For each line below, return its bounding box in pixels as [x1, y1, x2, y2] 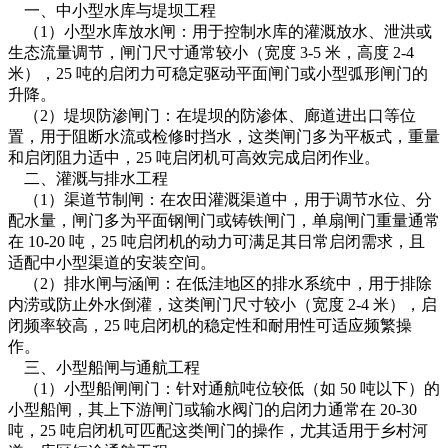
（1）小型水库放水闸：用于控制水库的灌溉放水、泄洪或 [8, 23, 432, 41]
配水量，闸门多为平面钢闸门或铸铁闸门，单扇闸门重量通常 [8, 212, 440, 230]
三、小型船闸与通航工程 [8, 359, 200, 377]
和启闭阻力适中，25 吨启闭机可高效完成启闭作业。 [8, 149, 380, 167]
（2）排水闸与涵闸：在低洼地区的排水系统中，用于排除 [8, 275, 432, 293]
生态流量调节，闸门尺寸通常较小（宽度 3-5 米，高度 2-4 [8, 44, 414, 62]
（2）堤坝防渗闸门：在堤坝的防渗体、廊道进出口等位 [8, 107, 416, 125]
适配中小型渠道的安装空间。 [8, 254, 216, 272]
